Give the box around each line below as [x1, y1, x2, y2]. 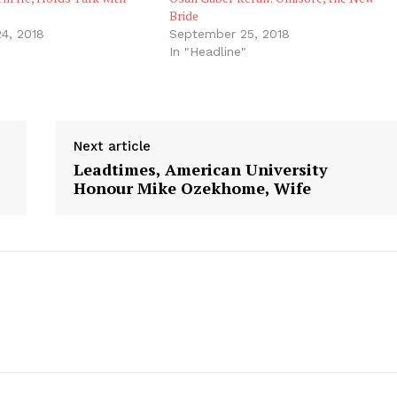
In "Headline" [169, 43, 247, 58]
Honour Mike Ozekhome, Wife [74, 176, 312, 198]
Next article [74, 137, 152, 154]
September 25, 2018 [169, 26, 291, 41]
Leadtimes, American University [74, 158, 329, 180]
